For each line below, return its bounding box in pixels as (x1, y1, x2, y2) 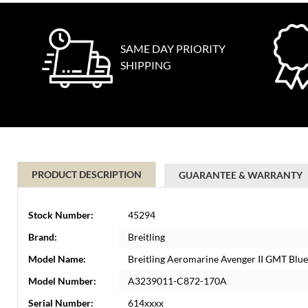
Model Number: (28, 275, 96, 287)
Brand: (28, 231, 57, 243)
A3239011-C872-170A (128, 275, 227, 287)
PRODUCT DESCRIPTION (32, 168, 142, 180)
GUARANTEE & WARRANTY (179, 169, 302, 181)
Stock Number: (28, 209, 93, 221)
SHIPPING (120, 58, 171, 71)
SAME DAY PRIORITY (120, 42, 225, 55)
